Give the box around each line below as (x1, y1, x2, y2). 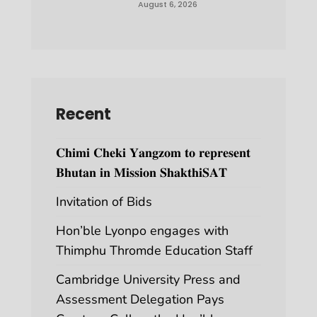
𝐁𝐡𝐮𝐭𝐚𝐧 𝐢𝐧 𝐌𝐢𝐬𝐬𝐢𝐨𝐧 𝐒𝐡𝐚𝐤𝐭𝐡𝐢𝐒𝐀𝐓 (56, 164, 227, 182)
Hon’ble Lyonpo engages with (56, 222, 229, 240)
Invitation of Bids (56, 193, 152, 211)
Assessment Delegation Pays (56, 291, 224, 309)
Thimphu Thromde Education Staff (56, 242, 253, 260)
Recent (56, 103, 111, 126)
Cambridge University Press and (56, 271, 241, 289)
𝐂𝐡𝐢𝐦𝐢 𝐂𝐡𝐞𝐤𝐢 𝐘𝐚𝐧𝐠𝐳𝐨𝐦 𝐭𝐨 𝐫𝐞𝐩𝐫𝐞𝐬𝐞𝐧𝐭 (56, 144, 250, 162)
